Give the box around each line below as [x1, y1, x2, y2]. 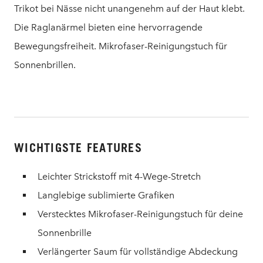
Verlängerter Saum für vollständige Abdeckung [38, 246, 238, 257]
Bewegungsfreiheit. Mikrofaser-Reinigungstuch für [14, 41, 227, 52]
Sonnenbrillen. [14, 59, 76, 70]
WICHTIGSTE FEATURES [14, 141, 142, 155]
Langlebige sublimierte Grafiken [38, 190, 174, 201]
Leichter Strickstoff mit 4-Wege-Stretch [38, 171, 201, 182]
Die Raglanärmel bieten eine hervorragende [14, 22, 203, 33]
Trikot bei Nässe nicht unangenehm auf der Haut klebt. [14, 3, 245, 14]
